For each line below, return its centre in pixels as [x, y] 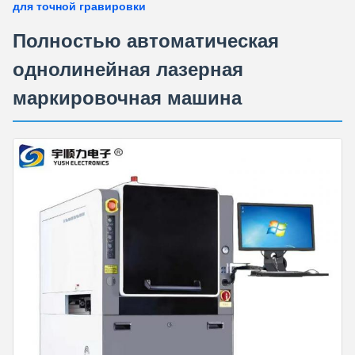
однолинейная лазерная [128, 69]
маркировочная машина [127, 98]
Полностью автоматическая [146, 41]
